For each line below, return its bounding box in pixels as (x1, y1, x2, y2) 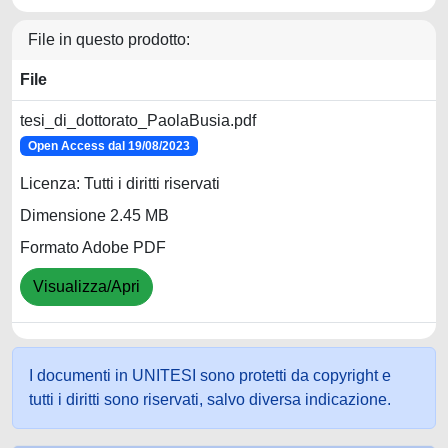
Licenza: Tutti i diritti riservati (20, 175, 220, 193)
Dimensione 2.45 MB (20, 207, 169, 225)
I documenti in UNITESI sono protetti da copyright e (29, 367, 391, 384)
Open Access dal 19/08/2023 (27, 139, 190, 153)
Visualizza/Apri (33, 278, 140, 296)
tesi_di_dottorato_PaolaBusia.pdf (20, 112, 256, 129)
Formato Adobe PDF (20, 239, 166, 257)
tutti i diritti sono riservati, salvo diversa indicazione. (29, 391, 391, 408)
